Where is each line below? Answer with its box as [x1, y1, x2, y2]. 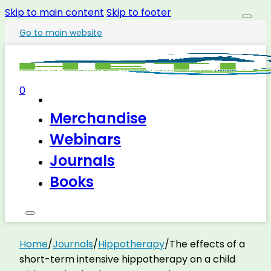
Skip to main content [5, 5, 104, 19]
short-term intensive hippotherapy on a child [19, 252, 235, 266]
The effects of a [169, 237, 245, 251]
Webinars [50, 129, 121, 149]
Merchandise [50, 108, 146, 128]
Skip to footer [106, 5, 171, 19]
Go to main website [19, 27, 102, 39]
